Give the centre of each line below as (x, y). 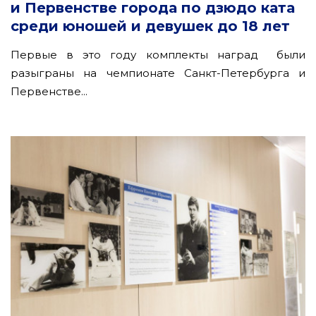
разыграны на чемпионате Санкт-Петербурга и (158, 73)
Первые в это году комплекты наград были (158, 54)
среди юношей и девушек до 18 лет (150, 26)
